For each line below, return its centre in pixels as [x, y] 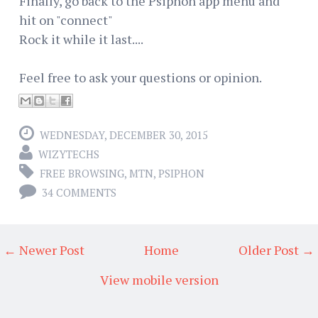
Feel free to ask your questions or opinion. [141, 77]
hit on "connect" [66, 20]
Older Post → [276, 250]
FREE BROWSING [82, 173]
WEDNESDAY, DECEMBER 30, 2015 [124, 135]
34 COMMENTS [79, 192]
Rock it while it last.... [81, 39]
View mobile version [159, 279]
